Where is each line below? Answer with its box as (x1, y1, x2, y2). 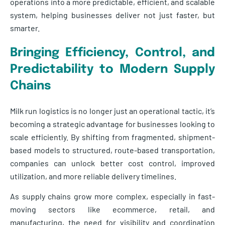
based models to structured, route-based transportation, (10, 145, 215, 155)
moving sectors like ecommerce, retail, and (10, 204, 215, 214)
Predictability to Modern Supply (10, 63, 215, 76)
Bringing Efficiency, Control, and (10, 46, 215, 59)
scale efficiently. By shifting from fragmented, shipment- (10, 132, 215, 142)
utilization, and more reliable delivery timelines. (10, 171, 176, 181)
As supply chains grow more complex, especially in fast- (10, 191, 215, 201)
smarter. (10, 23, 40, 33)
